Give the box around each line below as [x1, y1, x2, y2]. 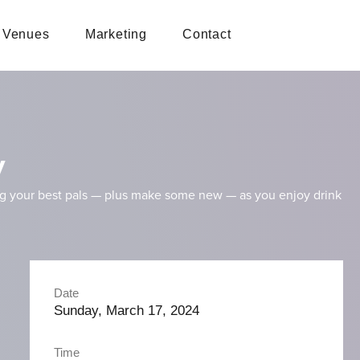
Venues [2, 27, 50, 41]
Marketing [84, 27, 147, 41]
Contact [182, 27, 231, 41]
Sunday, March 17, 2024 [53, 303, 199, 318]
